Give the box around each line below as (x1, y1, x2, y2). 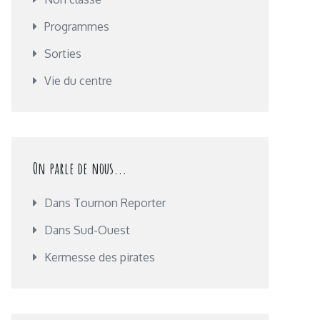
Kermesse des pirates (44, 250, 155, 264)
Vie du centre (44, 74, 112, 88)
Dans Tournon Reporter (44, 196, 166, 210)
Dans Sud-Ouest (44, 223, 130, 237)
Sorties (44, 46, 81, 61)
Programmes (44, 19, 109, 34)
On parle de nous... (33, 159, 128, 178)
